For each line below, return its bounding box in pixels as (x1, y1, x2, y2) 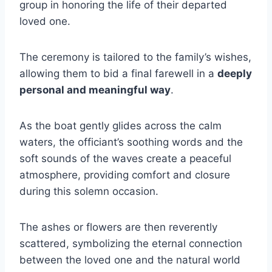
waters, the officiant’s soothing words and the (19, 135, 243, 148)
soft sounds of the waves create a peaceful (19, 152, 231, 165)
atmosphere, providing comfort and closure (19, 168, 230, 181)
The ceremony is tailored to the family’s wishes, (19, 50, 251, 63)
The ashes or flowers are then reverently (19, 220, 217, 233)
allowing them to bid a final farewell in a (19, 67, 217, 80)
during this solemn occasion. (19, 185, 158, 197)
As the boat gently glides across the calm (19, 119, 222, 132)
